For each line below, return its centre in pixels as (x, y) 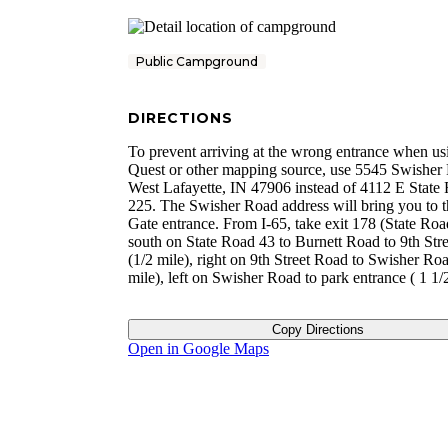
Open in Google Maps (198, 349)
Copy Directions (317, 330)
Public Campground (197, 62)
